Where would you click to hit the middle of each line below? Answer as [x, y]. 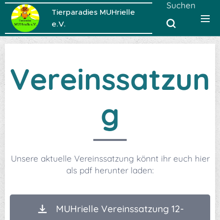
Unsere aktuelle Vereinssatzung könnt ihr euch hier [110, 158]
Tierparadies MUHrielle [93, 12]
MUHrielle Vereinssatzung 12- [120, 209]
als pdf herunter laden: [110, 170]
